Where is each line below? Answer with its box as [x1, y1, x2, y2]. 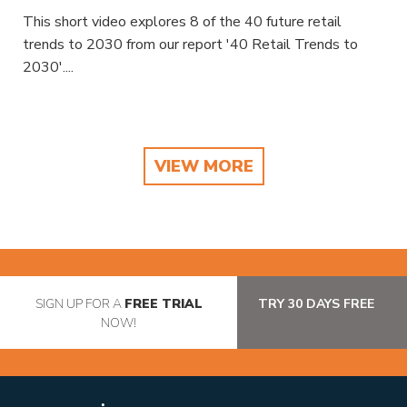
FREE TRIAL [124, 295, 203, 313]
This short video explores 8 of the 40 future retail [23, 12, 342, 33]
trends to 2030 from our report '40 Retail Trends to [23, 35, 359, 55]
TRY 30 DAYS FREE [258, 295, 375, 313]
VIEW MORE [154, 155, 253, 178]
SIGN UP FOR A [35, 295, 124, 313]
